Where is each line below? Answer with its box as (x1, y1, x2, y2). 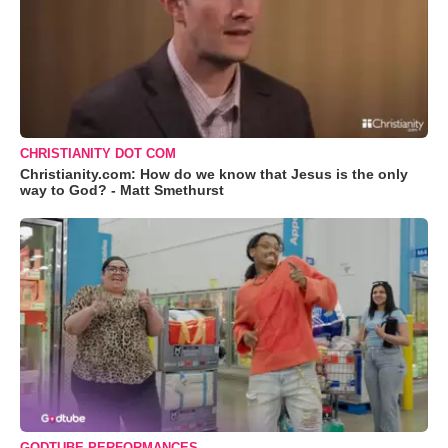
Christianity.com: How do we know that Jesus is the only (20, 166, 408, 183)
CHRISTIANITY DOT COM (20, 146, 176, 162)
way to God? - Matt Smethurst (20, 182, 224, 199)
